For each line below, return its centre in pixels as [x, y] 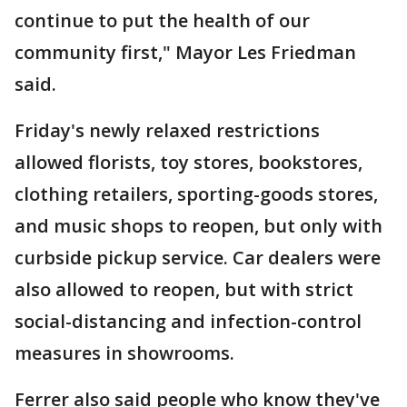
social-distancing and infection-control [188, 322]
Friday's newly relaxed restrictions [167, 131]
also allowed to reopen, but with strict [184, 290]
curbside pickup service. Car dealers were [198, 258]
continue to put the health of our [162, 21]
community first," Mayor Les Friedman [185, 53]
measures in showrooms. [129, 353]
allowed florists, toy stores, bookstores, [189, 163]
